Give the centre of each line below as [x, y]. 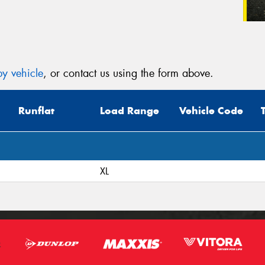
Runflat [36, 111]
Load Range [130, 111]
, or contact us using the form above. [128, 73]
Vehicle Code [211, 111]
